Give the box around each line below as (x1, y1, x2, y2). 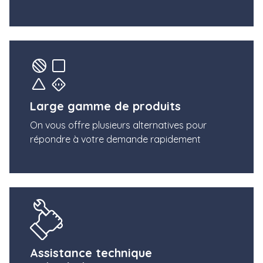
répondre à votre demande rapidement (30, 133, 201, 145)
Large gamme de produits (30, 98, 181, 113)
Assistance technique (30, 245, 152, 260)
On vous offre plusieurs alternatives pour (30, 119, 207, 131)
